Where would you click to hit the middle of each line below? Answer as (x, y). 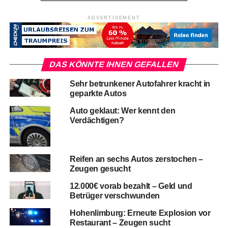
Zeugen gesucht (100, 169)
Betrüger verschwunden (115, 196)
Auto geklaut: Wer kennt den (122, 111)
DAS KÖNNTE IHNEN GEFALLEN (114, 65)
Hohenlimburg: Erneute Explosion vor (140, 213)
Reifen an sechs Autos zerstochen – (136, 159)
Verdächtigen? (97, 121)
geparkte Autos (98, 94)
